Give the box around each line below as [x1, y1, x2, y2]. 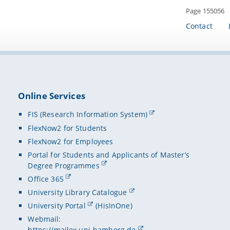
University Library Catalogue [28, 187, 127, 197]
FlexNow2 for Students [28, 123, 107, 133]
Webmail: [28, 214, 61, 224]
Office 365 [28, 174, 64, 184]
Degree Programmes [28, 160, 100, 170]
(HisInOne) [93, 201, 132, 211]
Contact [185, 21, 213, 31]
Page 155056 [185, 6, 225, 15]
